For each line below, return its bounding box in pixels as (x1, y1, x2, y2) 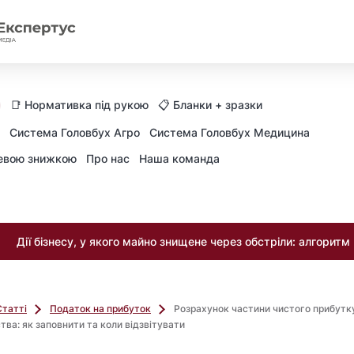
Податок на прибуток (50, 303, 151, 314)
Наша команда (139, 152, 220, 165)
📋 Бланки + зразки (158, 98, 262, 111)
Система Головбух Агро (9, 126, 140, 139)
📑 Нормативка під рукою (10, 98, 149, 111)
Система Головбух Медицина (149, 126, 310, 139)
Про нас (86, 152, 130, 165)
